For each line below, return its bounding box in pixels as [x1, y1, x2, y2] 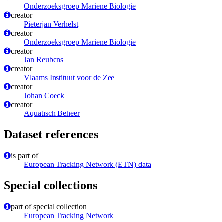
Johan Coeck [24, 91, 64, 100]
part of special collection [11, 202, 87, 211]
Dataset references [4, 128, 98, 141]
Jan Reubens [24, 55, 63, 64]
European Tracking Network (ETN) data [24, 160, 151, 169]
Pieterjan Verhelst [24, 20, 78, 29]
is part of [11, 151, 38, 160]
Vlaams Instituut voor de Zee [24, 73, 114, 82]
